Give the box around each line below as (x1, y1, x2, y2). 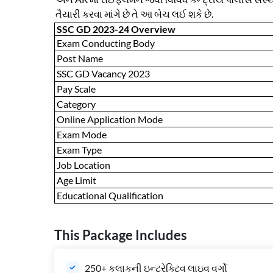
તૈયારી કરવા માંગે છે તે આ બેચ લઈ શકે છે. (55, 8, 213, 20)
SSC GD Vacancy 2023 (57, 68, 150, 80)
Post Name (57, 52, 103, 65)
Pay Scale (57, 83, 96, 95)
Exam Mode (57, 129, 107, 141)
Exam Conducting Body (57, 37, 155, 49)
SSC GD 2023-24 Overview (57, 23, 175, 35)
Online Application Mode (57, 113, 163, 126)
